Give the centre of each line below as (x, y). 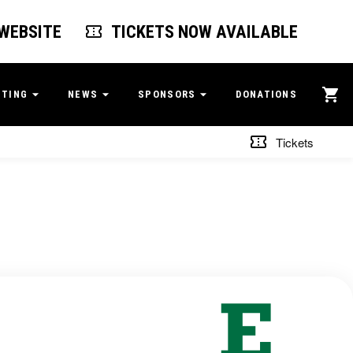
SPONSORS (167, 94)
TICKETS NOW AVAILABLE (204, 32)
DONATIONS (266, 94)
